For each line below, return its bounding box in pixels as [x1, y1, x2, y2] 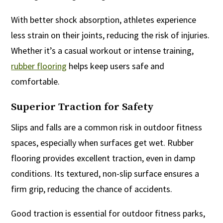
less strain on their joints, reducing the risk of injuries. [11, 29, 210, 41]
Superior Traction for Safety [11, 101, 154, 114]
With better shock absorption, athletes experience [11, 14, 197, 26]
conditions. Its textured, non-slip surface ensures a [11, 168, 200, 180]
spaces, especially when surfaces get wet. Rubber [11, 137, 194, 149]
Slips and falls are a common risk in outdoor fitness [11, 121, 203, 133]
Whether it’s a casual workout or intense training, [11, 45, 194, 57]
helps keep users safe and [67, 60, 165, 72]
